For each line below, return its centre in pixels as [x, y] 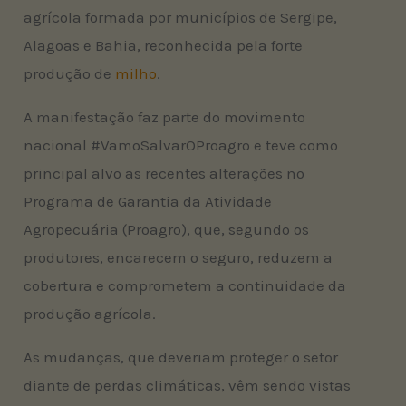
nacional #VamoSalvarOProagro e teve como [181, 145]
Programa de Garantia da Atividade [148, 201]
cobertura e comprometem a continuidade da [185, 285]
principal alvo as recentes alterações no [164, 173]
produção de [70, 73]
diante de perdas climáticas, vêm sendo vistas [188, 385]
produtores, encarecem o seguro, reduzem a [179, 257]
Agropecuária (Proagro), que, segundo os [167, 229]
